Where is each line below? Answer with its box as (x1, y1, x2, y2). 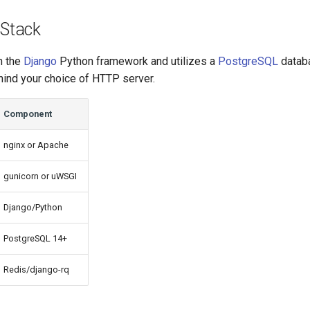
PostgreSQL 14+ (3, 233, 67, 244)
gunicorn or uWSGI (3, 171, 77, 181)
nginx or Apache (3, 140, 69, 150)
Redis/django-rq (3, 264, 69, 275)
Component (3, 109, 52, 119)
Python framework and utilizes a (57, 55, 218, 68)
